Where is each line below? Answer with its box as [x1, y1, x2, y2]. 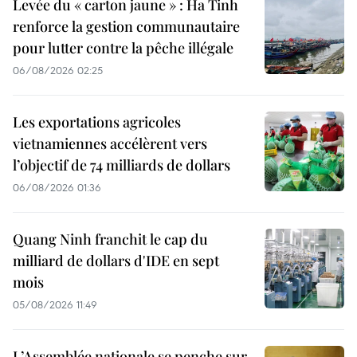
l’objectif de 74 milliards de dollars [13, 155, 230, 175]
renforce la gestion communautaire [13, 17, 240, 37]
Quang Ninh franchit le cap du [13, 229, 208, 249]
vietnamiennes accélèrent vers [13, 134, 207, 154]
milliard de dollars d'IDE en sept [13, 251, 219, 271]
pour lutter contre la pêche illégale [13, 38, 233, 58]
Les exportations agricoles [13, 112, 181, 132]
